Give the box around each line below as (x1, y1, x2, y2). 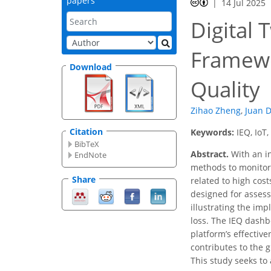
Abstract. (191, 148, 229, 160)
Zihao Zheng (191, 105, 241, 117)
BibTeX (74, 139, 100, 150)
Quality (191, 75, 260, 104)
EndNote (74, 149, 107, 161)
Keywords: (191, 126, 237, 139)
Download (70, 60, 112, 73)
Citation (70, 126, 103, 138)
